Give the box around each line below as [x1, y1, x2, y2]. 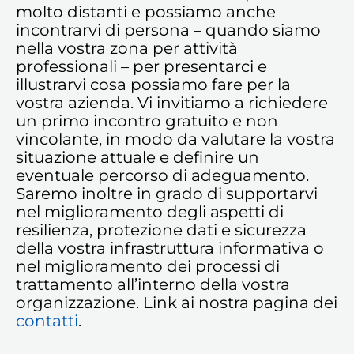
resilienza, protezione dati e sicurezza [16, 220, 307, 240]
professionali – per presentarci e [16, 57, 267, 77]
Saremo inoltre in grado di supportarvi [16, 184, 318, 204]
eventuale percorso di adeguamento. [16, 166, 309, 186]
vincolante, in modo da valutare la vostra [16, 130, 335, 149]
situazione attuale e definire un [16, 148, 259, 168]
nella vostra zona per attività [16, 39, 238, 58]
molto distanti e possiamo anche [16, 2, 276, 22]
